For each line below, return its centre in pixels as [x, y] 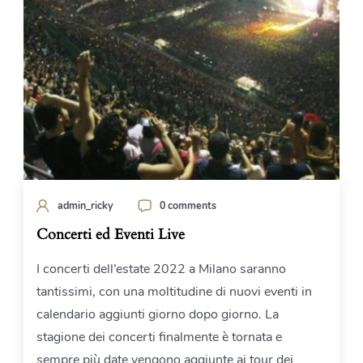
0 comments [188, 206]
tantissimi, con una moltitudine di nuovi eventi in [174, 292]
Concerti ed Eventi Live [111, 235]
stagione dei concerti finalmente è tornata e [159, 337]
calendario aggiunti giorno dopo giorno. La [158, 315]
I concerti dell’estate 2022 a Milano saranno [161, 269]
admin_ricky [85, 206]
